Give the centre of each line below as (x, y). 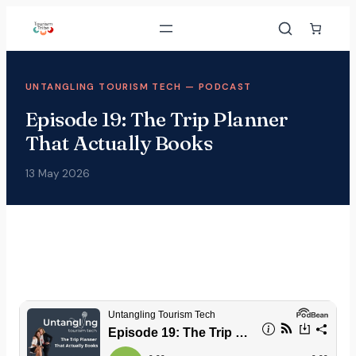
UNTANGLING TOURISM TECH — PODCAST (139, 87)
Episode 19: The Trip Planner (157, 119)
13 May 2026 (58, 174)
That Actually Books (119, 143)
